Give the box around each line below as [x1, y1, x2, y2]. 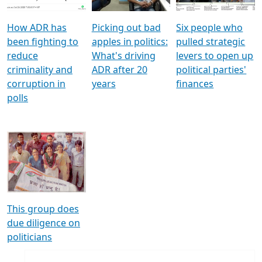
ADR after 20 [91, 136, 147, 149]
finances [176, 150, 214, 163]
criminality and [7, 136, 73, 149]
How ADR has [7, 94, 67, 107]
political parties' [176, 136, 247, 149]
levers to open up [176, 122, 254, 135]
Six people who [176, 94, 243, 107]
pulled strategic [176, 108, 246, 121]
